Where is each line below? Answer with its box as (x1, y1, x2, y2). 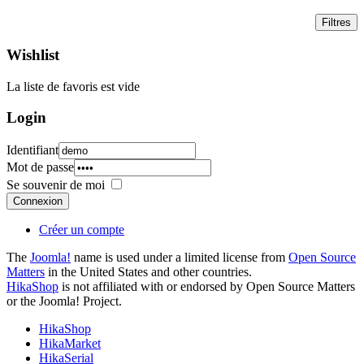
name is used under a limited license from (71, 250, 288, 265)
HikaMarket (39, 336, 101, 351)
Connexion (13, 195, 63, 208)
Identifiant (6, 143, 58, 158)
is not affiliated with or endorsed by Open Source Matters (58, 279, 355, 294)
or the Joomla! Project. (6, 294, 122, 309)
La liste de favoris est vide (6, 79, 140, 93)
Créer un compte (39, 223, 124, 237)
